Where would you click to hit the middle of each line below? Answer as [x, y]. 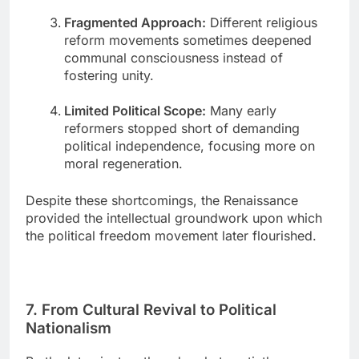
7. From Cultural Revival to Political [151, 310]
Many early [241, 111]
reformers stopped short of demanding [182, 129]
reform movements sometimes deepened [188, 40]
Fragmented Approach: [135, 23]
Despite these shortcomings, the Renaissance [162, 201]
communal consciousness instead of [173, 58]
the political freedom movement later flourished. [171, 236]
